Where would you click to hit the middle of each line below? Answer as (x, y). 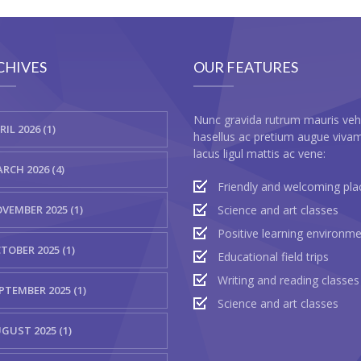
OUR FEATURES (246, 66)
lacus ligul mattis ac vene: (260, 153)
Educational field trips (274, 256)
